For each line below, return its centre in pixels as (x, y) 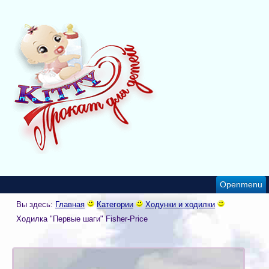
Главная (70, 205)
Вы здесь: (36, 205)
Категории (115, 205)
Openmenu (241, 185)
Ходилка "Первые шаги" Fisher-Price (82, 219)
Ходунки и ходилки (180, 205)
